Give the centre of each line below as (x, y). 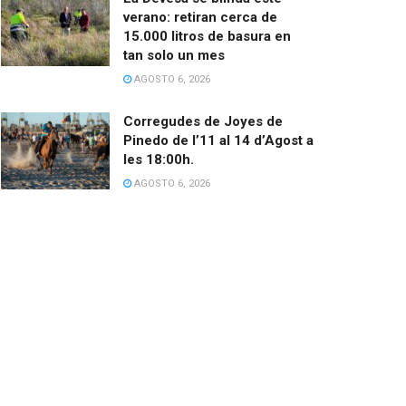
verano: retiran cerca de (200, 17)
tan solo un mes (174, 55)
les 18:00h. (159, 159)
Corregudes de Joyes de (203, 121)
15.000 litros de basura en (207, 36)
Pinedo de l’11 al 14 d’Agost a (218, 140)
